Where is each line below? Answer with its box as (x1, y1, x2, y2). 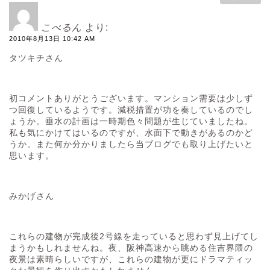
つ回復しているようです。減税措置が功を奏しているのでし (9, 104, 253, 115)
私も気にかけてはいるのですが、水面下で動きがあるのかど (9, 127, 253, 137)
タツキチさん (9, 52, 63, 63)
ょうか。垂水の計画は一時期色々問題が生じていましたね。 (9, 116, 253, 126)
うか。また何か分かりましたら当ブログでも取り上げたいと (9, 139, 253, 149)
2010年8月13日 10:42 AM (9, 35, 95, 43)
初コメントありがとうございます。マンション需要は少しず (9, 93, 253, 103)
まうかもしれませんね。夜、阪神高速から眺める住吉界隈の (9, 242, 253, 253)
